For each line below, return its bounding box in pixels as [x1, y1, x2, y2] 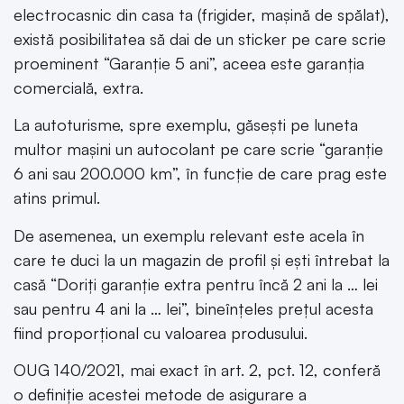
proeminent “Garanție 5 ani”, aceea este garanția [14, 52, 364, 73]
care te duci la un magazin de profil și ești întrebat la [14, 249, 390, 270]
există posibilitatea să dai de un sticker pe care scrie [14, 28, 386, 49]
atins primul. [14, 188, 100, 208]
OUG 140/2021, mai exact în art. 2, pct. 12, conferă [14, 359, 381, 380]
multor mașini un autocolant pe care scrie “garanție [14, 139, 383, 160]
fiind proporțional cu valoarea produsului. [14, 322, 308, 343]
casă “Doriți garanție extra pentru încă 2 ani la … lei [14, 273, 378, 294]
